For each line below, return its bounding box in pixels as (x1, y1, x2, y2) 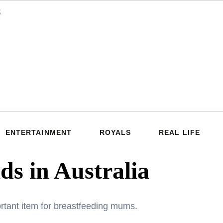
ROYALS (99, 128, 131, 137)
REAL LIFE (158, 128, 201, 137)
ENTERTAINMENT (5, 128, 72, 137)
